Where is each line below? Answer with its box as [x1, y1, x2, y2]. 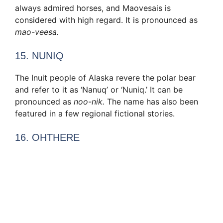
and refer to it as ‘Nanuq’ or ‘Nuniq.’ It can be [15, 84, 183, 95]
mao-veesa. [15, 26, 59, 37]
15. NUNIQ [15, 50, 64, 61]
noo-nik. [74, 96, 107, 107]
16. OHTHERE [15, 131, 80, 143]
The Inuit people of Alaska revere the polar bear [15, 72, 196, 83]
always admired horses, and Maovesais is [15, 2, 171, 13]
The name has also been [107, 96, 198, 107]
